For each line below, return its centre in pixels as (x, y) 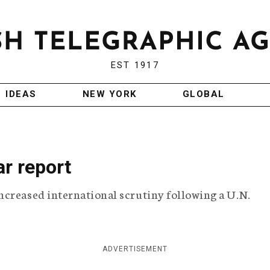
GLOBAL (203, 94)
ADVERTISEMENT (135, 249)
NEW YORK (109, 94)
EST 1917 (135, 65)
